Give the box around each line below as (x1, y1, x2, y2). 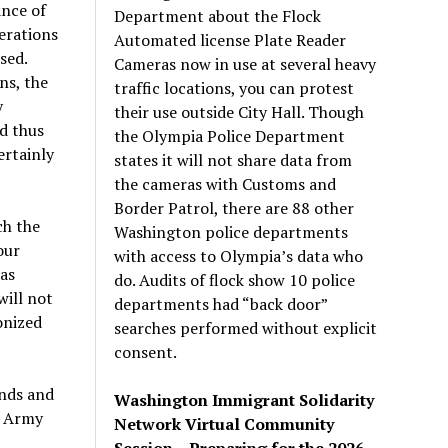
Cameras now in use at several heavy (114, 52, 377, 75)
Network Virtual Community (114, 412, 335, 435)
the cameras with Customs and (114, 172, 337, 195)
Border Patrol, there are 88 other (114, 196, 355, 219)
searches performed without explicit (114, 316, 378, 339)
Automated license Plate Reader (114, 28, 347, 51)
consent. (114, 340, 178, 363)
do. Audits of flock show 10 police (114, 268, 356, 291)
